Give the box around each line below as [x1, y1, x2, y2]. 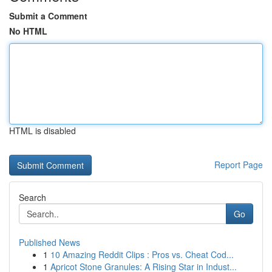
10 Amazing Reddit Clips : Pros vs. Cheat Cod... [50, 248, 234, 260]
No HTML [9, 25, 47, 37]
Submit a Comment [9, 10, 87, 22]
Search [19, 191, 46, 203]
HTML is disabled [9, 124, 76, 137]
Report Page [214, 158, 263, 171]
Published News [19, 236, 80, 248]
